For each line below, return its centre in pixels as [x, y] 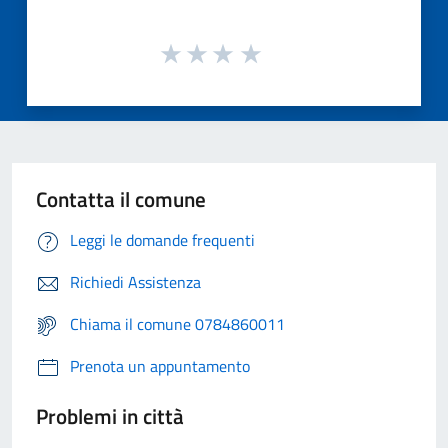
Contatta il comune [121, 199]
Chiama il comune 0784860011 [177, 324]
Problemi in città [110, 416]
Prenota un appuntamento [160, 366]
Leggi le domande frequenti [162, 240]
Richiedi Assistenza [135, 282]
